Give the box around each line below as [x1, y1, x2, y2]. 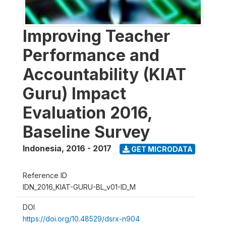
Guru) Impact [23, 84, 126, 103]
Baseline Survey [23, 122, 150, 142]
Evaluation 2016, [23, 103, 152, 123]
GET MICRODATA [129, 144, 193, 153]
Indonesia [23, 143, 62, 153]
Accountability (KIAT [23, 65, 186, 84]
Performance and [23, 45, 159, 65]
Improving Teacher [23, 26, 170, 46]
